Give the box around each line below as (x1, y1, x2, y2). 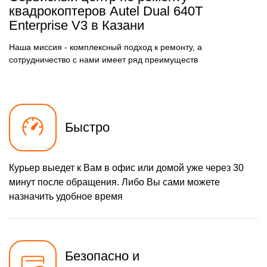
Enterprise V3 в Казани (9, 17, 144, 33)
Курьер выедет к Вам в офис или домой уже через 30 (9, 163, 244, 173)
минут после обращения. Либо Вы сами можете (9, 177, 220, 188)
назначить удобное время (9, 191, 123, 202)
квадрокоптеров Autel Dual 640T (9, 3, 203, 18)
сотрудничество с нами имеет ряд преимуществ (9, 55, 198, 65)
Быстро (65, 120, 110, 135)
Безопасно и (65, 249, 139, 264)
